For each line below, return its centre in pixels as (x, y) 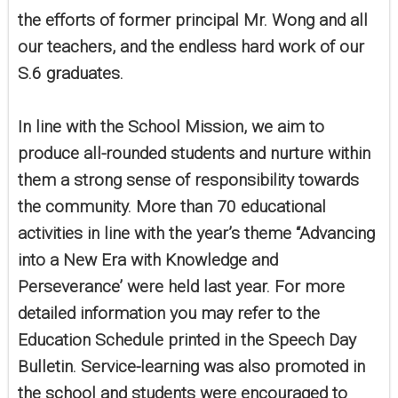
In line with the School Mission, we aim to (171, 127)
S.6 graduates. (71, 74)
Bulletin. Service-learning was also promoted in (191, 367)
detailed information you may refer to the (169, 314)
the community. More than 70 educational (172, 207)
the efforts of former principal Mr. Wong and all (193, 20)
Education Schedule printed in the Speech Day (187, 340)
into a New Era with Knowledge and (148, 260)
